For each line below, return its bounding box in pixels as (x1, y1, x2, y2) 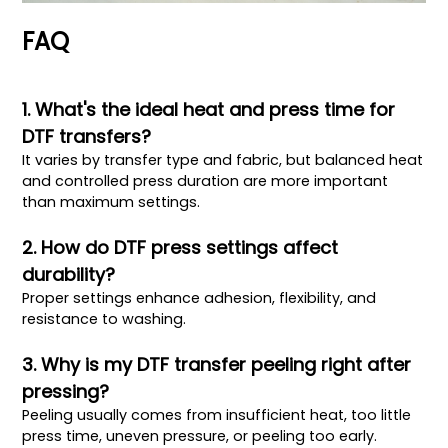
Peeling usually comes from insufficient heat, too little (22, 404, 412, 425)
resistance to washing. (22, 308, 187, 329)
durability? (22, 261, 116, 287)
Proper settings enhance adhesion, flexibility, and (22, 287, 377, 308)
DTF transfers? (22, 123, 152, 149)
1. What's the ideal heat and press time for (22, 96, 396, 122)
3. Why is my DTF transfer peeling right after (22, 351, 412, 377)
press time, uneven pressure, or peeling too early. (22, 425, 378, 446)
